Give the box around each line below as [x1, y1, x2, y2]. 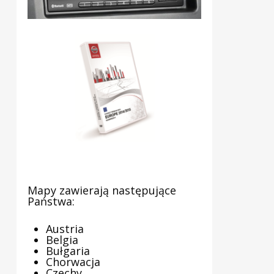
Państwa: [27, 193, 75, 209]
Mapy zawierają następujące [27, 182, 176, 198]
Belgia [45, 232, 78, 247]
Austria [45, 221, 84, 236]
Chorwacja [45, 254, 100, 269]
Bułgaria [45, 243, 90, 258]
